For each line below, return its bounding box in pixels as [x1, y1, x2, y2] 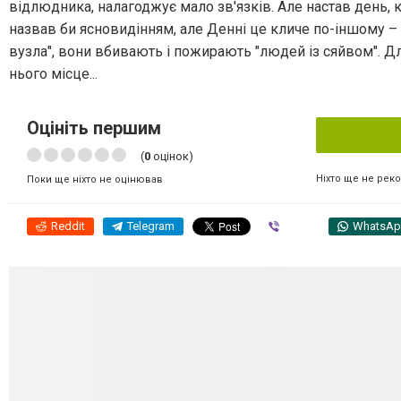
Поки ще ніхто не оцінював [27, 173, 163, 185]
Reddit [51, 218, 85, 233]
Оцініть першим [27, 116, 161, 139]
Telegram [127, 218, 175, 233]
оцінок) [150, 149, 193, 163]
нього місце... [9, 64, 98, 82]
